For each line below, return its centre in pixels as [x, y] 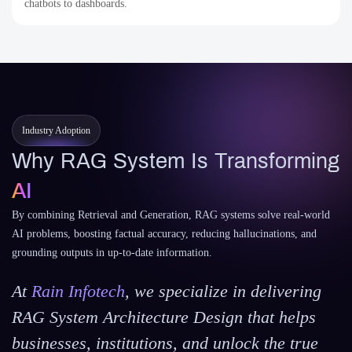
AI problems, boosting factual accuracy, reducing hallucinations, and [164, 234]
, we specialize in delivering [223, 291]
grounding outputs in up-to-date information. [112, 253]
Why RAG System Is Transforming [176, 161]
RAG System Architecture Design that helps [164, 317]
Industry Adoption [56, 130]
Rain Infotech [78, 291]
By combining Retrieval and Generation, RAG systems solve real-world [171, 215]
